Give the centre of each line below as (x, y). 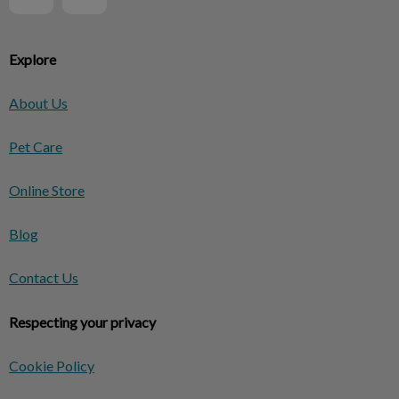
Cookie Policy (52, 366)
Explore (33, 60)
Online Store (47, 191)
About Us (38, 103)
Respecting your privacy (82, 322)
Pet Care (36, 147)
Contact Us (44, 278)
